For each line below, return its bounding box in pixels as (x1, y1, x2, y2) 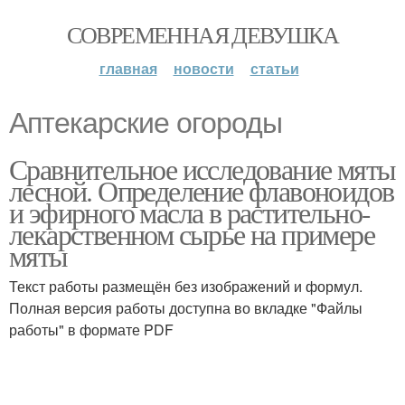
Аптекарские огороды (9, 107, 282, 139)
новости (173, 58, 234, 79)
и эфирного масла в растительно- (9, 193, 371, 231)
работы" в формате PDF (9, 319, 174, 340)
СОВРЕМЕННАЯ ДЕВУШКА (66, 19, 339, 50)
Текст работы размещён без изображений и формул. (9, 276, 363, 297)
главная (99, 58, 157, 79)
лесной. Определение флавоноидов (9, 171, 394, 210)
